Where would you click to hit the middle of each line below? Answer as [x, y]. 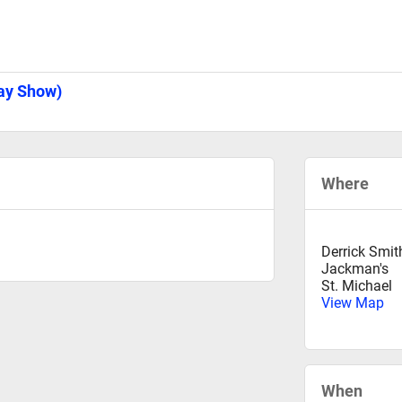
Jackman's [355, 269]
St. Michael [357, 286]
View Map [353, 303]
